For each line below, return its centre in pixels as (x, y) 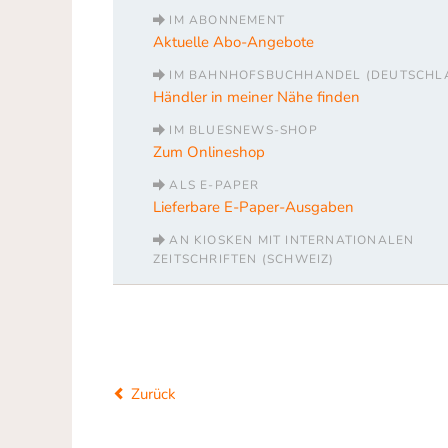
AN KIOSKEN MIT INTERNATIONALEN (292, 240)
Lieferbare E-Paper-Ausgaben (253, 207)
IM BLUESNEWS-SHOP (243, 130)
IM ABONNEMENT (227, 20)
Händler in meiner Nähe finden (256, 97)
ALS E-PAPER (214, 185)
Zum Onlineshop (209, 152)
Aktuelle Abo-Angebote (233, 42)
